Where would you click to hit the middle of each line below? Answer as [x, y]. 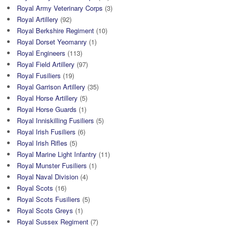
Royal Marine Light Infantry [57, 154]
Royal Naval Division [48, 176]
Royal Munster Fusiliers [52, 165]
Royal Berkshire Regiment [55, 30]
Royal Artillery [38, 19]
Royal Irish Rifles [42, 143]
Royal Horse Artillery [47, 98]
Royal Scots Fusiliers [49, 199]
